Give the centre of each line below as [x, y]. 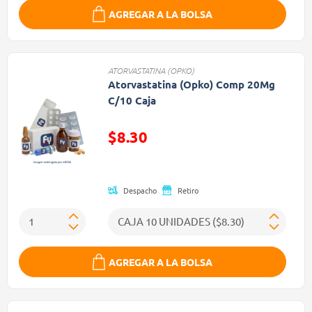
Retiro [188, 190]
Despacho [140, 190]
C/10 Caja [132, 101]
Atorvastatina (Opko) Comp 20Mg [191, 85]
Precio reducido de [153, 159]
